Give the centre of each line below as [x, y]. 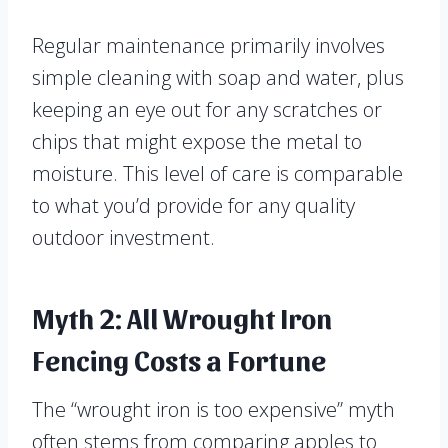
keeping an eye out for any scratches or [207, 110]
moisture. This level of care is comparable [217, 174]
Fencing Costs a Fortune [179, 359]
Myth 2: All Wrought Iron [182, 317]
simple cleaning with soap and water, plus [218, 78]
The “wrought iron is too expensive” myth [213, 410]
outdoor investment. [123, 238]
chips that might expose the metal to [197, 142]
